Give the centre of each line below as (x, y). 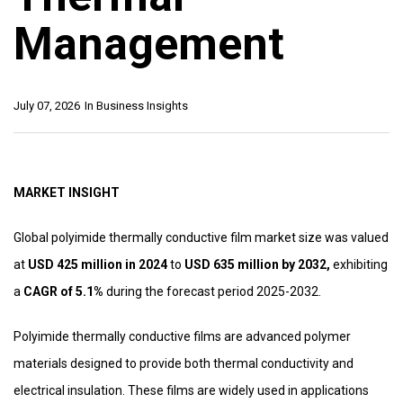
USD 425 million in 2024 (96, 265)
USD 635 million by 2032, (256, 265)
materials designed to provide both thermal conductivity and (184, 364)
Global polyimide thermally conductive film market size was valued (201, 238)
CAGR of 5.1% (63, 292)
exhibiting (359, 265)
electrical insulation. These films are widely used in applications (191, 391)
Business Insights (142, 106)
